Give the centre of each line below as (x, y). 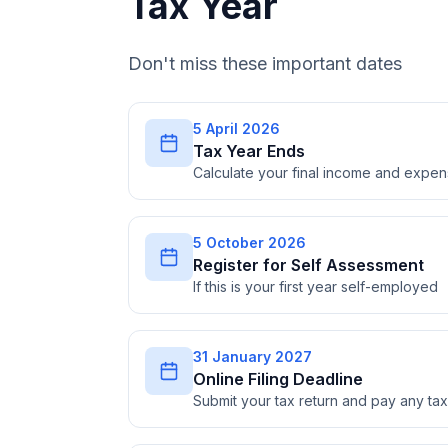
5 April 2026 (236, 128)
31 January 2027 (252, 356)
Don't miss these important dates (265, 63)
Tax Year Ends (249, 151)
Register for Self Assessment (308, 265)
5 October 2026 (249, 242)
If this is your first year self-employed (315, 286)
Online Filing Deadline (278, 379)
